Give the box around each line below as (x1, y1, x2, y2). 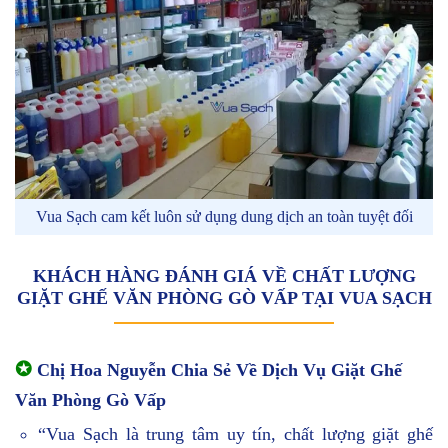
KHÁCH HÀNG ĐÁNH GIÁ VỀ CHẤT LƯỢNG (32, 265, 416, 286)
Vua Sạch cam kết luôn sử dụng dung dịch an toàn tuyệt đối (35, 207, 413, 225)
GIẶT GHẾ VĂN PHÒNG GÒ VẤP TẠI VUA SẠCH (16, 287, 432, 308)
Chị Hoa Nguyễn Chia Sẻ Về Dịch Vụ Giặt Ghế (32, 359, 402, 380)
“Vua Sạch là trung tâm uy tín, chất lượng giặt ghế (38, 423, 433, 444)
